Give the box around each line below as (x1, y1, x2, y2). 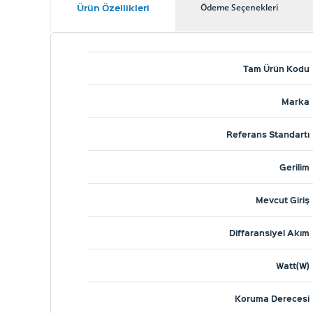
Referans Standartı (226, 129, 310, 140)
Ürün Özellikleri (77, 1, 150, 13)
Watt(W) (276, 260, 310, 271)
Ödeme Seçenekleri (200, 1, 278, 13)
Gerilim (279, 161, 310, 173)
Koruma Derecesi (235, 293, 310, 304)
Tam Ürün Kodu (243, 63, 310, 74)
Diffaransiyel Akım (229, 227, 310, 238)
